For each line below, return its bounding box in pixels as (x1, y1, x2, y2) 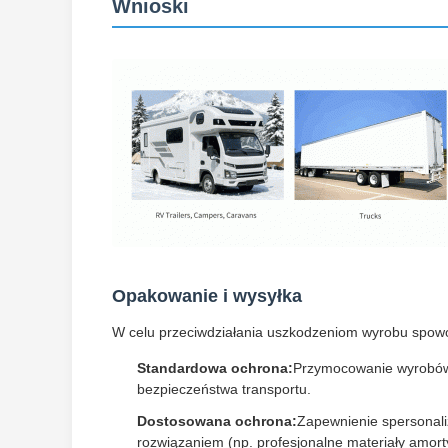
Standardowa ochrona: (137, 360, 293, 377)
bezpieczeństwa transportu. (137, 381, 311, 398)
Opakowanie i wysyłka (112, 286, 302, 307)
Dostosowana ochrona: (137, 413, 297, 430)
